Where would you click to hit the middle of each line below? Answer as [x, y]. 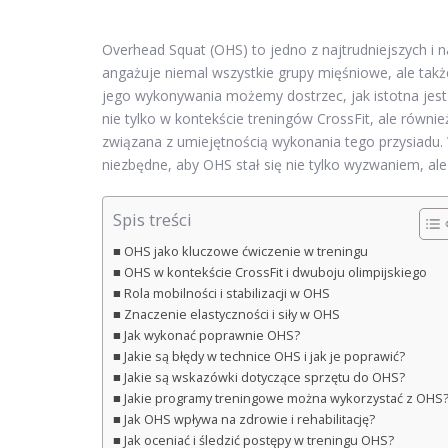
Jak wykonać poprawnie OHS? [211, 336]
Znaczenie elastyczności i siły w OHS [231, 315]
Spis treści [152, 220]
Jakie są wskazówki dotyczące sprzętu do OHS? [264, 378]
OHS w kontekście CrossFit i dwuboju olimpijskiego [275, 273]
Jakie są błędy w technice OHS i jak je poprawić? [264, 357]
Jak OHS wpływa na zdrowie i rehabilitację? [249, 420]
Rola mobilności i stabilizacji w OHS [226, 294]
